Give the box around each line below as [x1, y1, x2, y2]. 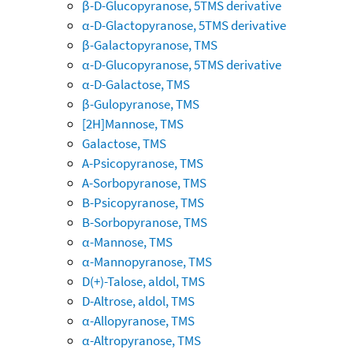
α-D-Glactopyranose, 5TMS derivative [82, 16, 286, 34]
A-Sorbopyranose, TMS [82, 173, 206, 191]
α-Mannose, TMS [82, 232, 173, 251]
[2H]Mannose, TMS [82, 114, 184, 132]
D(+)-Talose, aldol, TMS [82, 272, 205, 290]
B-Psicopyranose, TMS [82, 193, 204, 211]
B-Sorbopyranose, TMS [82, 213, 207, 231]
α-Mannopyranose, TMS [82, 252, 212, 270]
